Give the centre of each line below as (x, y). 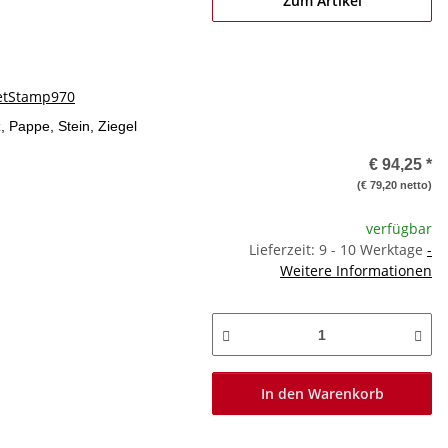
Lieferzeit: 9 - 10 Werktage (338, 249)
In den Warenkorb (322, 393)
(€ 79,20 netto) (394, 185)
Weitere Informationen (356, 270)
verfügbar (399, 228)
